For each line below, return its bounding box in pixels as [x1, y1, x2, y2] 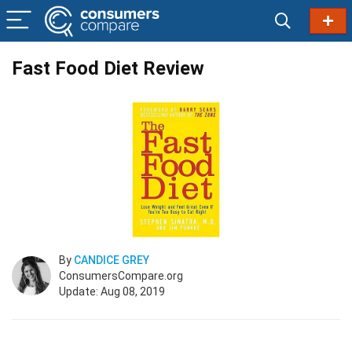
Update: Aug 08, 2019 [59, 285, 165, 298]
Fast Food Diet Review [12, 57, 204, 79]
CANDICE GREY [74, 254, 149, 266]
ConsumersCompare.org [59, 269, 183, 282]
